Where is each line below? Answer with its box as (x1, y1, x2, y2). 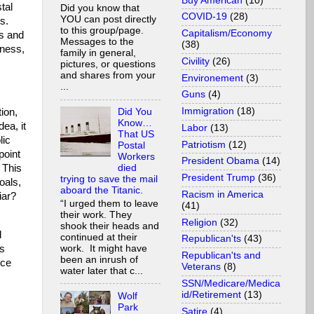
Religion (182, 217, 217, 228)
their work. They (60, 209, 132, 220)
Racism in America (182, 189, 264, 200)
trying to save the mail (60, 174, 158, 185)
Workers (118, 151, 156, 163)
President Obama (182, 156, 259, 167)
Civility (182, 55, 210, 67)
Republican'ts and (182, 250, 261, 261)
